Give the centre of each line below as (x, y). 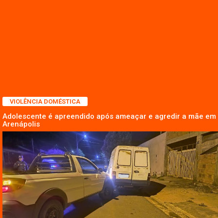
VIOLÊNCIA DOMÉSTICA (45, 101)
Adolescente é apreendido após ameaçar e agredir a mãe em (109, 116)
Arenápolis (21, 124)
